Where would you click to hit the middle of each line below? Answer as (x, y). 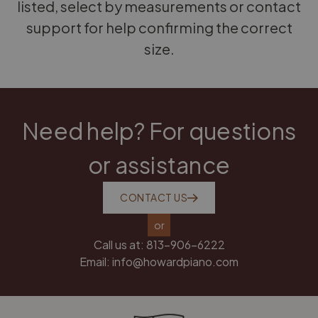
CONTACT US (154, 197)
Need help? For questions (159, 131)
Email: (95, 262)
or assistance (159, 165)
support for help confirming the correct (159, 27)
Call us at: (119, 245)
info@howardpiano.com (175, 262)
